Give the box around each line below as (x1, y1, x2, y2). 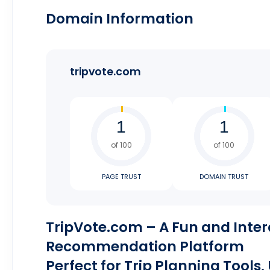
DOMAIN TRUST (199, 172, 249, 181)
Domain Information (46, 9, 193, 28)
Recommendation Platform (46, 237, 244, 256)
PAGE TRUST (101, 172, 141, 181)
